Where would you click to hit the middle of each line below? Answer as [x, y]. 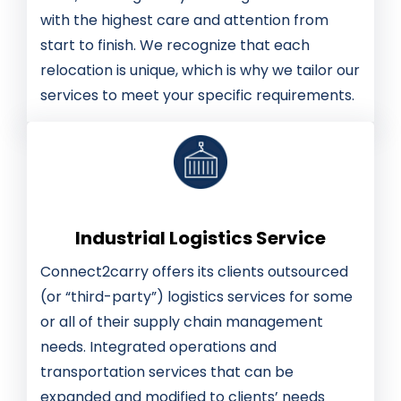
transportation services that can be [167, 372]
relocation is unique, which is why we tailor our [200, 71]
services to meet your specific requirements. [197, 96]
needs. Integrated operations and [158, 347]
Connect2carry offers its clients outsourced [194, 272]
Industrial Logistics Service [200, 239]
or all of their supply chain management [182, 322]
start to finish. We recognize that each [175, 46]
